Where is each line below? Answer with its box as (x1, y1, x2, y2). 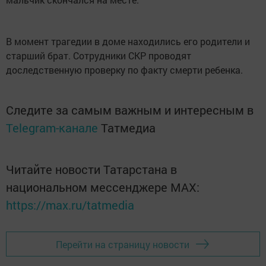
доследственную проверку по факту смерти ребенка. (6, 64, 243, 76)
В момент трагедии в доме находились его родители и (6, 35, 250, 47)
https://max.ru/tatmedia (6, 197, 134, 213)
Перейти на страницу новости (56, 237, 189, 251)
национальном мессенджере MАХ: (6, 179, 199, 195)
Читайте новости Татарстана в (6, 161, 177, 177)
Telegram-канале (6, 120, 98, 135)
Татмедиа (101, 120, 156, 135)
